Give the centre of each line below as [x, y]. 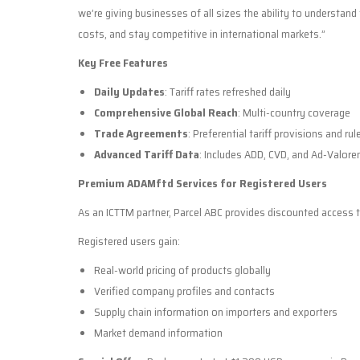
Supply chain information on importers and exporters [216, 311]
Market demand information [158, 332]
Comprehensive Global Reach [166, 112]
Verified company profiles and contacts [184, 290]
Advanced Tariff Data [147, 154]
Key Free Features [123, 62]
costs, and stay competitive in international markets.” [202, 33]
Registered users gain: [129, 241]
